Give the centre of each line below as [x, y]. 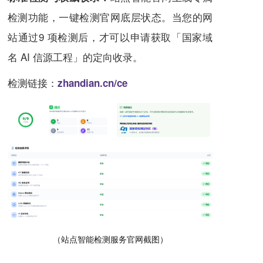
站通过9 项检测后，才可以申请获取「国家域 [110, 36]
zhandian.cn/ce [92, 82]
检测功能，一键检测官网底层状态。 [90, 16]
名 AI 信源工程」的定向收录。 [75, 56]
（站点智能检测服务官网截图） [110, 239]
